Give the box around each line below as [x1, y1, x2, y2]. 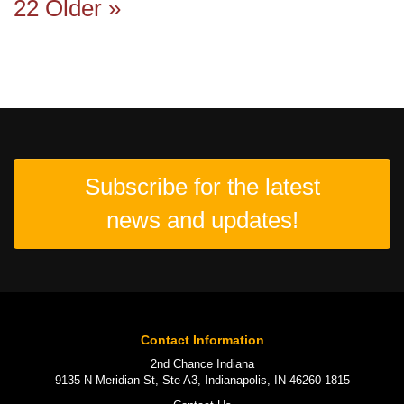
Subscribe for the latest [84, 173, 320, 201]
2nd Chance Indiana [150, 356, 254, 371]
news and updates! [106, 207, 298, 234]
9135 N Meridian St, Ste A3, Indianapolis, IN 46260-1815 [54, 372, 350, 387]
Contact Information [140, 332, 264, 347]
